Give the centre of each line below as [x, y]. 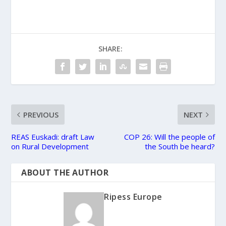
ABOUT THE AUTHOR [65, 173]
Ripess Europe [133, 197]
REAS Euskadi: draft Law [53, 137]
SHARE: [110, 49]
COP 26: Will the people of [169, 137]
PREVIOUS [41, 115]
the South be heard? [180, 147]
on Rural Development [50, 147]
